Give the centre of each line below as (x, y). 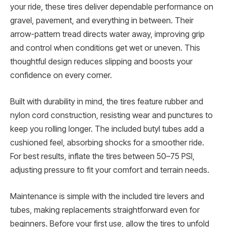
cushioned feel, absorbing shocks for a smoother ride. (107, 143)
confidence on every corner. (61, 75)
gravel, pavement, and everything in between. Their (102, 21)
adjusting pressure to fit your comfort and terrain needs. (110, 170)
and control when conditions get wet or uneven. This (105, 48)
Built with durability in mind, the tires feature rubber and (107, 102)
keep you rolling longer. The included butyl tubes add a (107, 129)
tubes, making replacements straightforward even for (105, 210)
